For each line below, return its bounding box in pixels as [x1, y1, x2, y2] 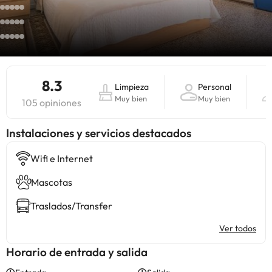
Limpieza [115, 81, 149, 92]
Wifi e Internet [30, 152, 93, 165]
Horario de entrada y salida [6, 245, 148, 259]
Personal [198, 81, 231, 92]
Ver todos [219, 223, 256, 234]
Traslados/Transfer [30, 200, 112, 212]
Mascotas [31, 176, 72, 188]
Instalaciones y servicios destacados [6, 126, 191, 140]
